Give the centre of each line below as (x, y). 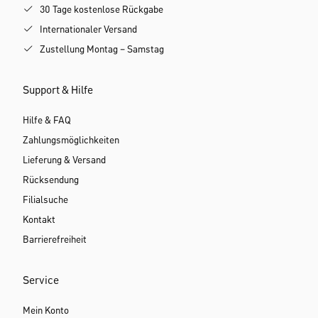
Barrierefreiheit (55, 240)
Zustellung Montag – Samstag (102, 50)
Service (41, 281)
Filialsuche (45, 200)
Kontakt (39, 220)
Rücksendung (51, 180)
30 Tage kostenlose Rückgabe (102, 10)
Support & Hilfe (58, 91)
